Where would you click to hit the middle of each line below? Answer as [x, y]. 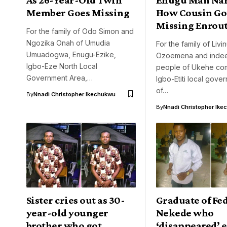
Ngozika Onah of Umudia [68, 43]
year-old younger [67, 213]
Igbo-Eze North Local [62, 66]
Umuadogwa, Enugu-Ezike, [71, 54]
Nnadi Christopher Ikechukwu [74, 94]
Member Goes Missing [78, 12]
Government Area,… [60, 78]
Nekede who [185, 213]
